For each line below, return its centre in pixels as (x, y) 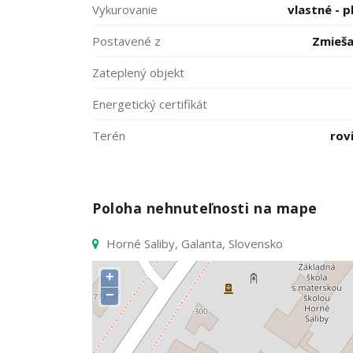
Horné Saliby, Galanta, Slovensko (193, 243)
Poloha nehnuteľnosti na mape (205, 208)
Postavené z (126, 41)
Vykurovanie (125, 9)
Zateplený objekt (138, 72)
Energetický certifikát (150, 104)
